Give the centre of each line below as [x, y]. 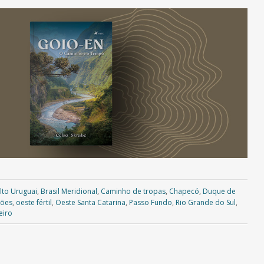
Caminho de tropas [133, 192]
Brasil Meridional [69, 192]
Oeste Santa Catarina [90, 203]
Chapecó [184, 192]
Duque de [219, 192]
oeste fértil [34, 203]
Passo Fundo [151, 203]
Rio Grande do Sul [206, 203]
